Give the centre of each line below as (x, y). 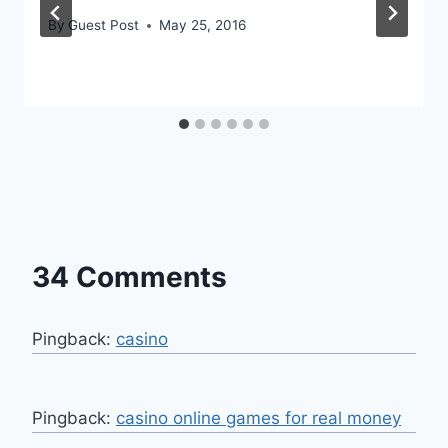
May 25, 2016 (203, 25)
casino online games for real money (258, 418)
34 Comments (129, 277)
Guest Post (104, 25)
